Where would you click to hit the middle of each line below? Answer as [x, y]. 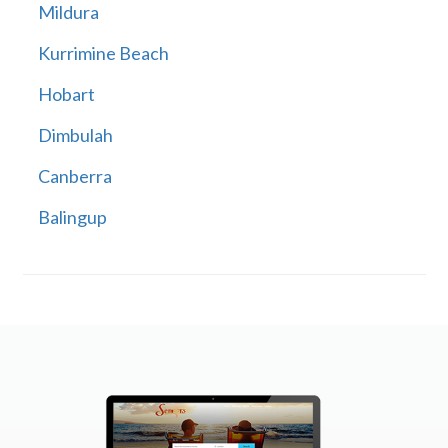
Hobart [66, 94]
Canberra [74, 176]
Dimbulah [75, 135]
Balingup [72, 217]
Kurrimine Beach [103, 53]
